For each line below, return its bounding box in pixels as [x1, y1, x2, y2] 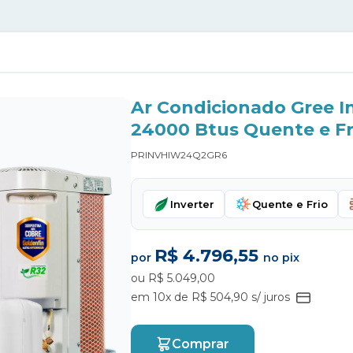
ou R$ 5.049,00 [131, 271, 215, 285]
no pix [263, 251, 299, 265]
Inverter [170, 198, 214, 210]
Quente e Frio [252, 198, 328, 210]
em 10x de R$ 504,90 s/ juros [131, 290, 293, 304]
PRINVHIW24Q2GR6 [131, 149, 227, 161]
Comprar [172, 336, 229, 351]
